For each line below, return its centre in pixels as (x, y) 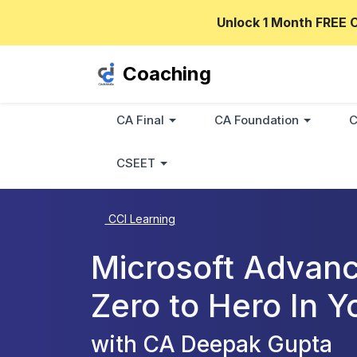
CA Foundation (257, 120)
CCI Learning (140, 219)
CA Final (140, 120)
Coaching (167, 74)
